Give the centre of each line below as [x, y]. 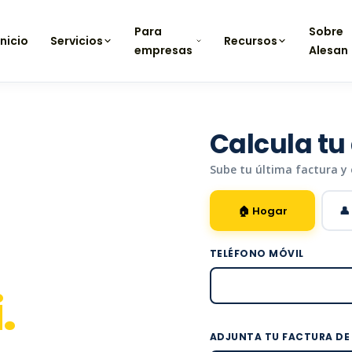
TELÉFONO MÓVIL [257, 253]
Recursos [251, 41]
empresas [164, 50]
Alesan [329, 50]
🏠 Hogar [262, 211]
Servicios [77, 41]
